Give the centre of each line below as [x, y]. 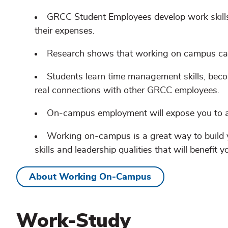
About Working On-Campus [90, 177]
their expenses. [65, 31]
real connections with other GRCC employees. [127, 91]
